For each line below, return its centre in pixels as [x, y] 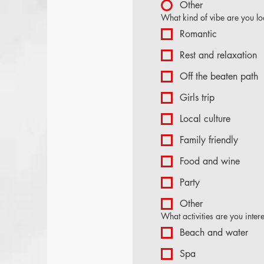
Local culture [205, 119]
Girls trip [197, 98]
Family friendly [209, 140]
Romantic [198, 34]
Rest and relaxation [218, 55]
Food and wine [210, 161]
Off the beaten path [219, 76]
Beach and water [214, 232]
